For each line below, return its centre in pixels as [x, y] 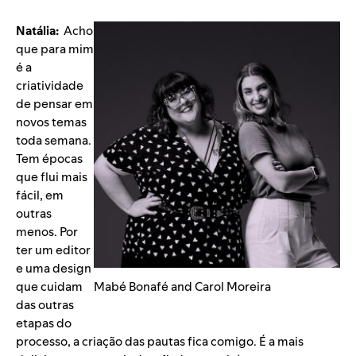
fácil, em [40, 195]
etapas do [44, 323]
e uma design [54, 269]
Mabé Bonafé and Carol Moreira [182, 287]
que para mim [55, 49]
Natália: [37, 31]
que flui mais [52, 177]
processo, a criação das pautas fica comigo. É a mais [160, 342]
